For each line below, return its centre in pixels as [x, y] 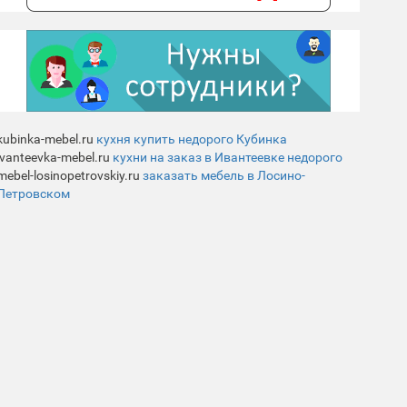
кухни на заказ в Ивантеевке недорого [228, 157]
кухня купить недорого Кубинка [192, 139]
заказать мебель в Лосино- [224, 175]
